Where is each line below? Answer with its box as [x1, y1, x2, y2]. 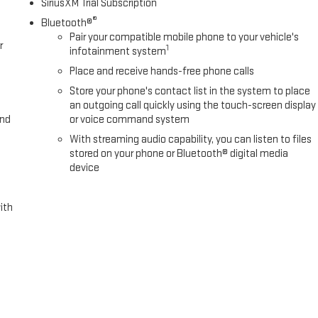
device [70, 160, 100, 175]
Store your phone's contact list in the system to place [70, 84, 311, 98]
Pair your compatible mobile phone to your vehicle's [70, 30, 300, 44]
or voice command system [70, 112, 190, 126]
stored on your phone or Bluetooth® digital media [70, 146, 289, 160]
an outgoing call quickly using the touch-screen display [70, 98, 317, 112]
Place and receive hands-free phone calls [70, 64, 255, 78]
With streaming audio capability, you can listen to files [70, 132, 312, 146]
